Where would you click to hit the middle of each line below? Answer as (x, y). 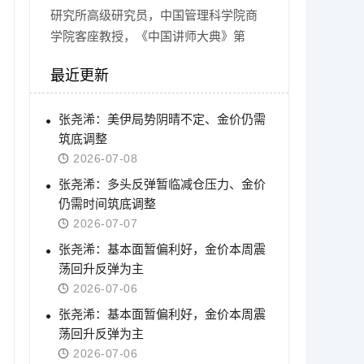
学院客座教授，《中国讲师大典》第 (148, 36)
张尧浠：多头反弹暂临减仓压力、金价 (162, 184)
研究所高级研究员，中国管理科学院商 (154, 15)
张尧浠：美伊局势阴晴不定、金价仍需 (162, 119)
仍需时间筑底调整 (107, 204)
